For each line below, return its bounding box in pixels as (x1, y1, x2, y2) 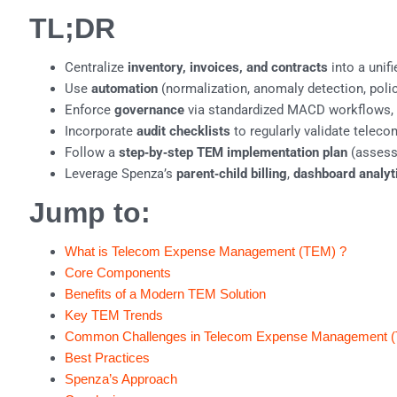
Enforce (64, 102, 114, 119)
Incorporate (64, 123, 136, 140)
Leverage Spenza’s (64, 166, 176, 183)
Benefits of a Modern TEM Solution (64, 286, 266, 302)
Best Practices (64, 350, 150, 366)
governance (113, 102, 184, 119)
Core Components (64, 265, 171, 281)
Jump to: (28, 197, 151, 230)
